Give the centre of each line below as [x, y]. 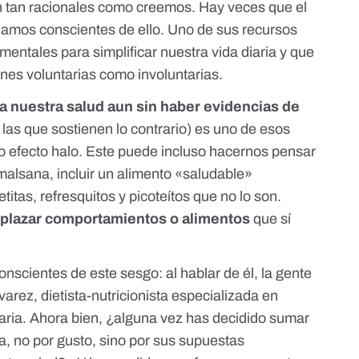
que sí [271, 219]
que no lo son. [236, 197]
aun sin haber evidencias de [204, 107]
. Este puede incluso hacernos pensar [198, 152]
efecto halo [44, 152]
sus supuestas [199, 341]
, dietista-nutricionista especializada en [156, 296]
